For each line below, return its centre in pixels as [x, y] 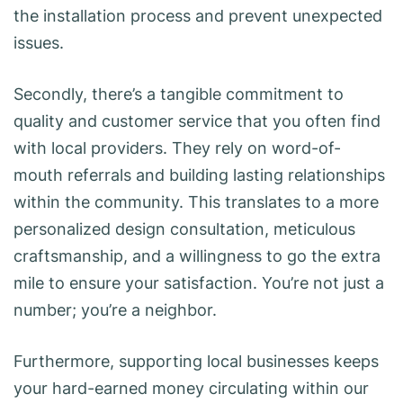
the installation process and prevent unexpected [198, 16]
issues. [39, 43]
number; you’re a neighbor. [115, 310]
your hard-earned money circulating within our [191, 389]
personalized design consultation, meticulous [184, 229]
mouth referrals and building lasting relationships [199, 175]
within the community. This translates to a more [196, 202]
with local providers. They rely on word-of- [177, 148]
